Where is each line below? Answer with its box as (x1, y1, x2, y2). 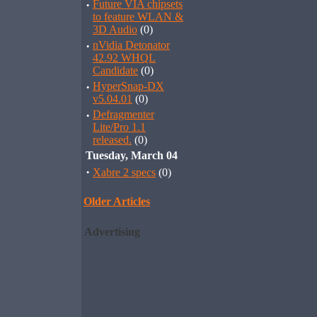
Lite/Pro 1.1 (93, 121, 146, 133)
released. (93, 134, 132, 146)
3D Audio (93, 23, 137, 35)
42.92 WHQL (93, 52, 156, 64)
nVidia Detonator (93, 39, 170, 51)
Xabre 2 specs (93, 166, 156, 178)
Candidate (93, 64, 138, 76)
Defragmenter (93, 108, 154, 120)
